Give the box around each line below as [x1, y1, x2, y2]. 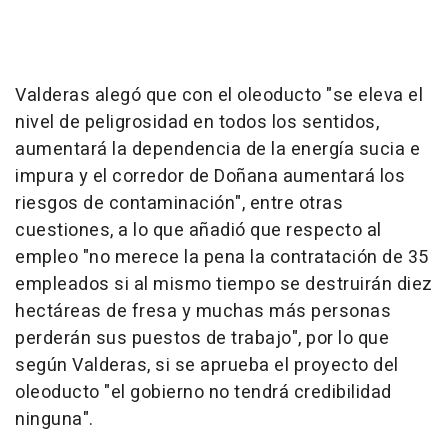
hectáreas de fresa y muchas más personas [15, 298, 391, 325]
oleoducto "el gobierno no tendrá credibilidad [15, 379, 392, 406]
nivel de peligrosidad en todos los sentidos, [15, 109, 379, 136]
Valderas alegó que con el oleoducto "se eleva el [15, 82, 423, 109]
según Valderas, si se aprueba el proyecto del [15, 352, 399, 379]
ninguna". [15, 406, 94, 433]
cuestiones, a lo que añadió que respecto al [15, 217, 382, 244]
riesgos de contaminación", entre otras [15, 190, 343, 217]
